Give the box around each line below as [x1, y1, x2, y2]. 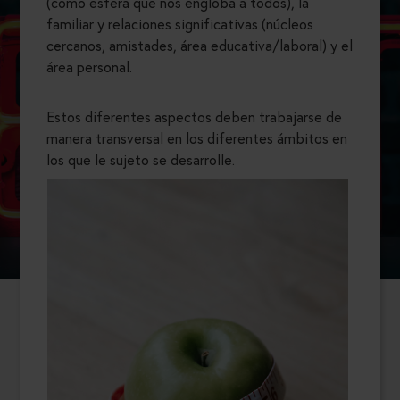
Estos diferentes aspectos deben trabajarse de [46, 107, 342, 127]
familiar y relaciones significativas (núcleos [46, 14, 313, 34]
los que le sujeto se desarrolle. [46, 150, 238, 170]
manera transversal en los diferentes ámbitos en [46, 129, 347, 148]
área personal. [46, 57, 136, 77]
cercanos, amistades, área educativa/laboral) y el [46, 36, 353, 55]
